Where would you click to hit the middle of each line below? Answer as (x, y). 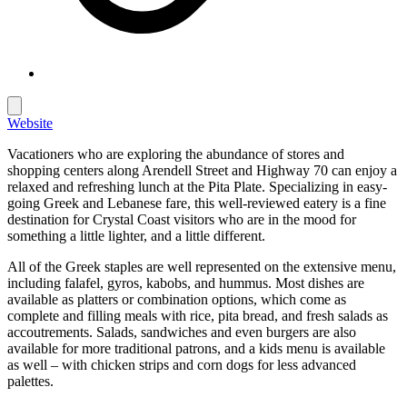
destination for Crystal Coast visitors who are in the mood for (182, 219)
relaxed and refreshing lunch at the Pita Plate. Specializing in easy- (197, 186)
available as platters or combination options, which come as (177, 299)
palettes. (30, 381)
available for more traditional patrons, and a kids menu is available (196, 348)
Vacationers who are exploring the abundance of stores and (176, 154)
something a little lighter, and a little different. (136, 235)
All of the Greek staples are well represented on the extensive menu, (202, 266)
